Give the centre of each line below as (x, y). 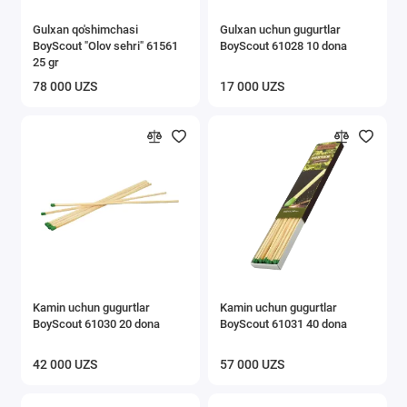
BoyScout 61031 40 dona (283, 323)
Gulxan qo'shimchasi (85, 29)
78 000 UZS (65, 86)
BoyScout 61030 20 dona (96, 323)
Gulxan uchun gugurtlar (280, 29)
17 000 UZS (252, 86)
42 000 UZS (65, 364)
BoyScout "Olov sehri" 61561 (105, 45)
